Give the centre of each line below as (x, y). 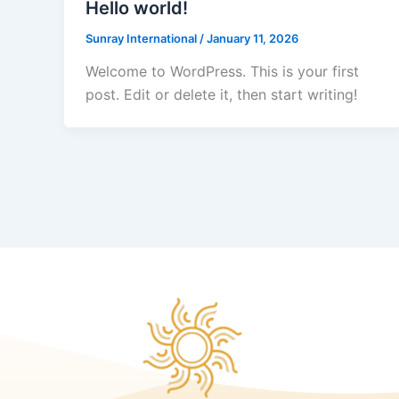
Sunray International (142, 38)
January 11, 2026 (252, 38)
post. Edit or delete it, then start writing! (221, 95)
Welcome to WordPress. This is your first (222, 72)
